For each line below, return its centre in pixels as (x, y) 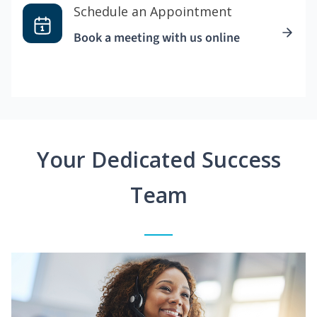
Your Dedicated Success (158, 160)
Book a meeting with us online (157, 38)
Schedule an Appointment (153, 12)
